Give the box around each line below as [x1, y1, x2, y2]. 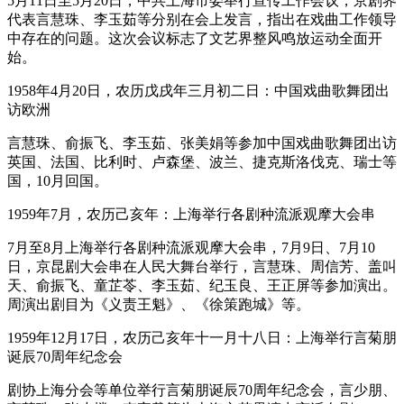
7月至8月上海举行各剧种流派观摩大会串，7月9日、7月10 [7, 240, 375, 256]
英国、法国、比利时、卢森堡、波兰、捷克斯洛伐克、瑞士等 [7, 154, 397, 170]
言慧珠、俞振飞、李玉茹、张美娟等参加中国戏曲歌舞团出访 [7, 135, 397, 151]
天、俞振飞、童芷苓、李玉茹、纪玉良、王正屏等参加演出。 [7, 278, 397, 294]
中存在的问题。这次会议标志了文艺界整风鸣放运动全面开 [7, 31, 382, 47]
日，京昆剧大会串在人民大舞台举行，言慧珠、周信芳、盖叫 [7, 259, 397, 275]
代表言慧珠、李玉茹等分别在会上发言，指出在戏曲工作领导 [7, 12, 397, 28]
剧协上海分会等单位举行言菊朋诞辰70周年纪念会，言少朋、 [7, 382, 397, 399]
